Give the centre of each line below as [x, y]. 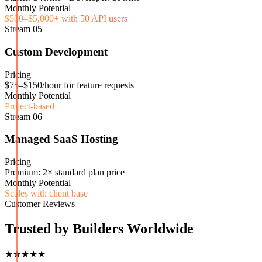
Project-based [30, 106]
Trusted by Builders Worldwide [99, 229]
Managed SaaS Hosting [61, 139]
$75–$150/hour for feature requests [69, 85]
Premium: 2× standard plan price [65, 173]
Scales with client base [46, 194]
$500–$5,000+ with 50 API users [66, 19]
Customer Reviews [40, 204]
